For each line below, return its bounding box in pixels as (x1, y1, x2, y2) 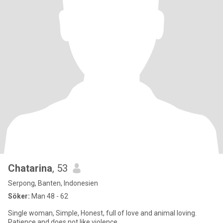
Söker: (8, 192, 30, 200)
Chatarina (8, 162, 52, 174)
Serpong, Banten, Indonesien (8, 179, 98, 187)
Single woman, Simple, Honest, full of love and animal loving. (8, 209, 197, 217)
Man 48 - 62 (30, 192, 68, 200)
